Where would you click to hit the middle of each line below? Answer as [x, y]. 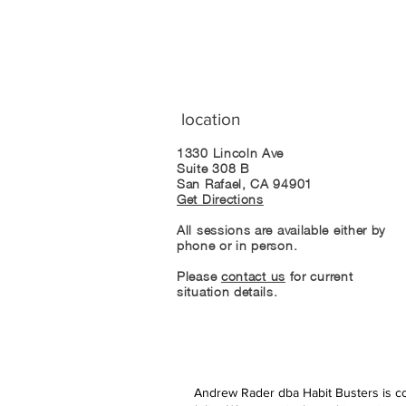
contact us [253, 275]
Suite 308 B [213, 168]
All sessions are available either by [281, 229]
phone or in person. [237, 245]
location [211, 119]
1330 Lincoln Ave [235, 152]
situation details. [227, 291]
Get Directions [220, 198]
